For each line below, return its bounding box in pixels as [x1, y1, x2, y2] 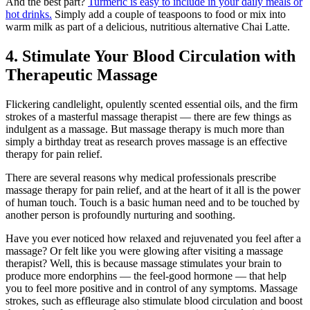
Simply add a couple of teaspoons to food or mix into [52, 8, 286, 21]
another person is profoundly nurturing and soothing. [6, 209, 235, 221]
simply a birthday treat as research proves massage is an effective [6, 136, 287, 148]
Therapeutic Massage [6, 66, 158, 84]
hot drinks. [6, 8, 52, 21]
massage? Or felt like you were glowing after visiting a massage [6, 245, 283, 257]
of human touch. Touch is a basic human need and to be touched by [6, 197, 300, 209]
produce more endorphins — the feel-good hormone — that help [6, 270, 286, 282]
